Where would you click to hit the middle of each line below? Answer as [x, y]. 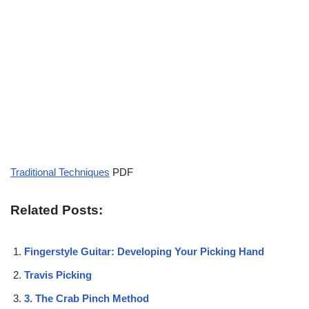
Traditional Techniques [60, 172]
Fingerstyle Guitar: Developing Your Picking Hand [144, 251]
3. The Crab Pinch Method [87, 298]
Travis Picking [58, 275]
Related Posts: [57, 210]
